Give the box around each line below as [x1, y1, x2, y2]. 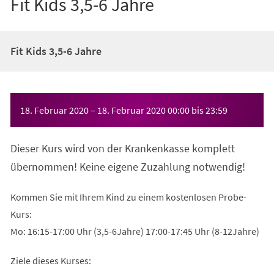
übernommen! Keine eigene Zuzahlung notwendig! [10, 159, 245, 174]
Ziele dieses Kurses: [10, 254, 91, 267]
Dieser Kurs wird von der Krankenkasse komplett [10, 141, 235, 155]
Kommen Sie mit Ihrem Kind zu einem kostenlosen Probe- [10, 190, 246, 203]
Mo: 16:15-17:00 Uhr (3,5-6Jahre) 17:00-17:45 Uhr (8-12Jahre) [10, 224, 259, 237]
